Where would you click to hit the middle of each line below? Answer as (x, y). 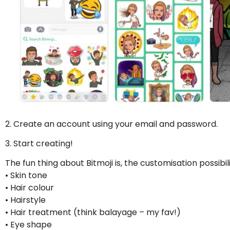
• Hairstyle (25, 200)
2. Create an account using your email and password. (111, 124)
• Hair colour (30, 188)
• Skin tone (26, 176)
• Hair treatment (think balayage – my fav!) (93, 213)
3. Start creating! (39, 143)
